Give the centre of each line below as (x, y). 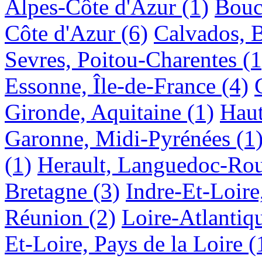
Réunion (44, 217)
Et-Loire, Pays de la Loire (124, 243)
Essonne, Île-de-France (110, 85)
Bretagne (46, 191)
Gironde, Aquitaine (93, 112)
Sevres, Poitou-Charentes (121, 59)
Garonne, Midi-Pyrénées (118, 138)
